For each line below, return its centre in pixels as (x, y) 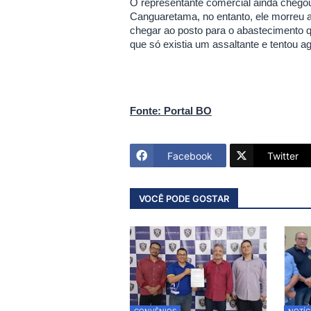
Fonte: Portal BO (171, 111)
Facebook (190, 155)
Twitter (283, 155)
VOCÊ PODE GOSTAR (184, 198)
